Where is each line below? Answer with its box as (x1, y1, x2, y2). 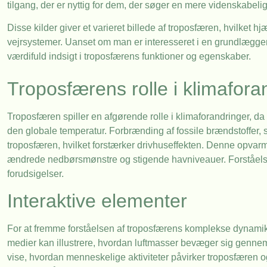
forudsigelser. (7, 168, 64, 179)
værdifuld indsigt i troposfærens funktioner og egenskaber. (7, 51, 251, 62)
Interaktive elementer (7, 190, 187, 212)
